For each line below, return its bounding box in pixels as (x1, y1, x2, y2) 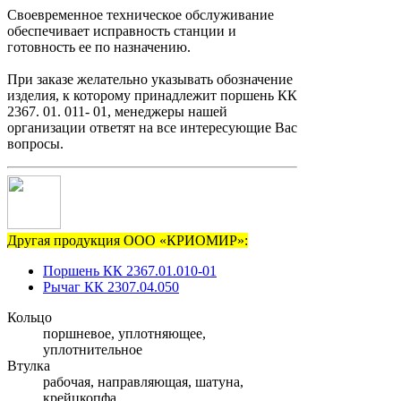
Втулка (7, 358, 50, 374)
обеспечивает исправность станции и (7, 23, 236, 39)
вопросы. (7, 136, 64, 152)
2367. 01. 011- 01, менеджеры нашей (7, 104, 227, 120)
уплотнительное (43, 342, 142, 358)
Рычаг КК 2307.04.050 (43, 279, 179, 295)
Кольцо (7, 310, 52, 326)
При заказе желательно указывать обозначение (7, 72, 293, 88)
